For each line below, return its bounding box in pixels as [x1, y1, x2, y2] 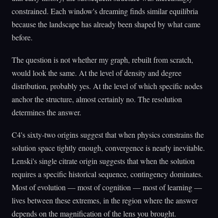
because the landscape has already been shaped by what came [12, 18, 200, 29]
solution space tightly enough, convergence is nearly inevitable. [12, 142, 205, 153]
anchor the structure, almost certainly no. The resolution [12, 93, 182, 104]
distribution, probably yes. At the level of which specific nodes [12, 80, 202, 91]
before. [12, 32, 33, 42]
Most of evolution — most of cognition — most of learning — [12, 182, 202, 192]
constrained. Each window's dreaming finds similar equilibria [12, 5, 198, 16]
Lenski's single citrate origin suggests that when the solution [12, 155, 195, 166]
